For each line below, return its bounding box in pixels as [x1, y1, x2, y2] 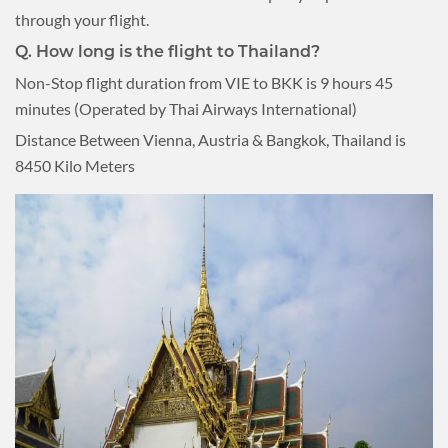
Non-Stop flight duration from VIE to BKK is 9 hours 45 [15, 72, 393, 92]
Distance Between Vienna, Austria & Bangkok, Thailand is [15, 129, 406, 149]
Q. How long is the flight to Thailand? [15, 41, 320, 61]
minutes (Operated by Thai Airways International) [15, 98, 357, 118]
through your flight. [15, 9, 149, 29]
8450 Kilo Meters [15, 155, 135, 175]
